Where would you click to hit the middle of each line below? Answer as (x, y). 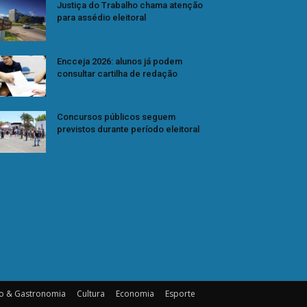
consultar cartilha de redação (117, 73)
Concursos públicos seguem (116, 117)
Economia (135, 294)
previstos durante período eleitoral (128, 130)
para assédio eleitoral (101, 17)
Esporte (180, 294)
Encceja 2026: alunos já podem (120, 61)
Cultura (91, 294)
